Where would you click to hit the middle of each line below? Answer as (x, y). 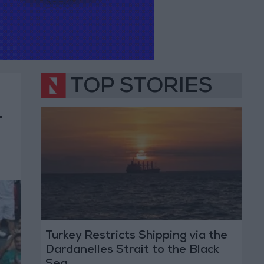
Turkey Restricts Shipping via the (136, 237)
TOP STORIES (141, 88)
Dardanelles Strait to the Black (132, 251)
